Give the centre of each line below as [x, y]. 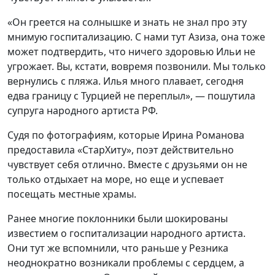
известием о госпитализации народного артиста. [126, 233]
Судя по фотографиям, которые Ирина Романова [126, 135]
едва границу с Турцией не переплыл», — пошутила [131, 96]
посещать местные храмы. [72, 194]
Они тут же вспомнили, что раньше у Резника [118, 248]
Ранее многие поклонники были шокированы [118, 219]
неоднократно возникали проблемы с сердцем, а [126, 263]
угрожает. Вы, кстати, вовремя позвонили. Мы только [137, 66]
